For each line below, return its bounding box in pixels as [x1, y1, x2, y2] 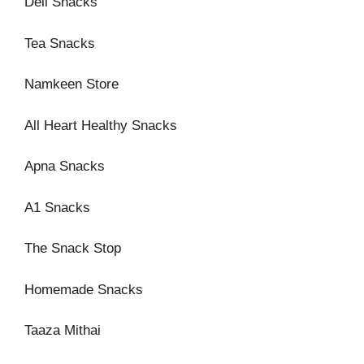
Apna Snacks [24, 158, 105, 174]
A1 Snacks [24, 199, 90, 215]
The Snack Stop [24, 240, 121, 256]
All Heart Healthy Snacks [24, 117, 177, 133]
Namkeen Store [24, 76, 119, 92]
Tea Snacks [24, 35, 95, 51]
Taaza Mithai [24, 323, 101, 338]
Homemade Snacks [24, 281, 143, 297]
